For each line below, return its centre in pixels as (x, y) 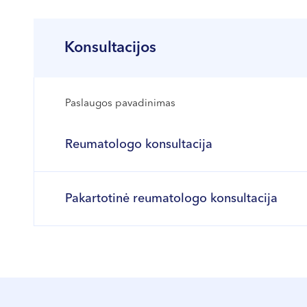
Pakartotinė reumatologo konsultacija (171, 199)
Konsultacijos (110, 48)
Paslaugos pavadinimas (120, 104)
